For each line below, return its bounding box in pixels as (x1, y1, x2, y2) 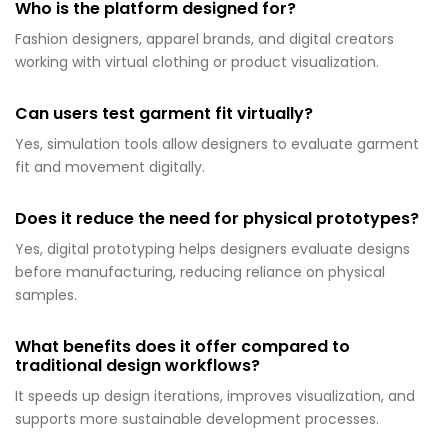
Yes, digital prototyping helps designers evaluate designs (15, 239, 410, 260)
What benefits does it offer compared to (15, 335, 350, 359)
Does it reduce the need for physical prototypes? (15, 207, 419, 231)
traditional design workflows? (15, 354, 260, 378)
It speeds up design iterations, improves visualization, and (15, 386, 415, 407)
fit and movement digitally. (15, 157, 205, 178)
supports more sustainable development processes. (15, 409, 379, 430)
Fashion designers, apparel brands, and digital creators (15, 29, 394, 50)
